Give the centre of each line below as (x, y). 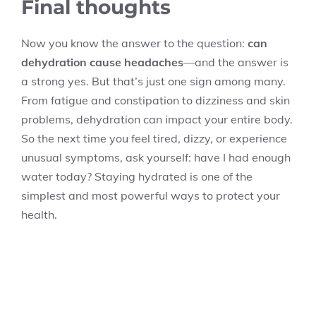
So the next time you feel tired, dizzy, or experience (154, 138)
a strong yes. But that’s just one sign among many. (153, 81)
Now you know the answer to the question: (134, 43)
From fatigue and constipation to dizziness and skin (156, 100)
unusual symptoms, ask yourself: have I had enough (156, 157)
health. (39, 214)
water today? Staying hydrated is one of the (137, 176)
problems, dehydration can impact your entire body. (157, 119)
